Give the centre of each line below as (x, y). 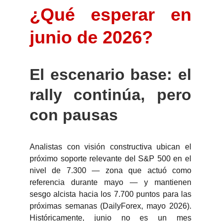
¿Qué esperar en (110, 15)
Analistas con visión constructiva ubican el (110, 147)
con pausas (74, 115)
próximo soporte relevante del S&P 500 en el (110, 159)
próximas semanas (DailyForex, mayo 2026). (110, 206)
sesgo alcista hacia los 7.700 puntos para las (110, 194)
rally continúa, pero (110, 95)
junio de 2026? (91, 37)
